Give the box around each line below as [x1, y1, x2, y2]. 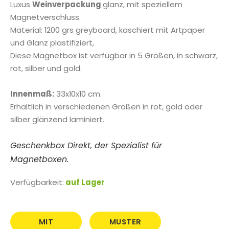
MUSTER [109, 216, 142, 227]
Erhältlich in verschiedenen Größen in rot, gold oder [10, 101, 202, 112]
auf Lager [65, 176, 105, 188]
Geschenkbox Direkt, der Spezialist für [10, 140, 162, 152]
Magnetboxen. [10, 153, 68, 166]
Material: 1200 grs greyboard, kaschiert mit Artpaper [10, 25, 205, 36]
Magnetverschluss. [10, 12, 87, 23]
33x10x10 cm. [54, 88, 102, 100]
